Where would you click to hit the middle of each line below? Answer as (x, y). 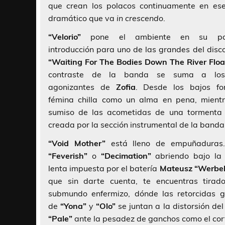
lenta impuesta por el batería (104, 168)
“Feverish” (68, 156)
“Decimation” (126, 156)
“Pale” (60, 219)
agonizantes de (82, 87)
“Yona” (74, 206)
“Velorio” (65, 37)
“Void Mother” (77, 143)
